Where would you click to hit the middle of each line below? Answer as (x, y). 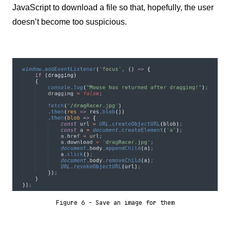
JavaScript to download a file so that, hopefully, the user (113, 8)
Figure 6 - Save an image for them (115, 203)
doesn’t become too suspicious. (70, 22)
